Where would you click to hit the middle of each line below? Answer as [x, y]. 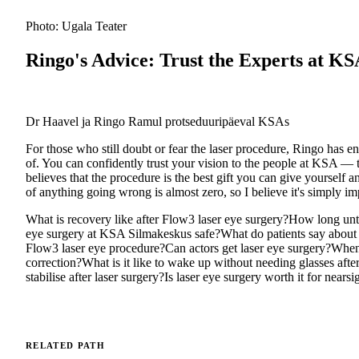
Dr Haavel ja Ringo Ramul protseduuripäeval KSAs [157, 122]
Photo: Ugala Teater [76, 26]
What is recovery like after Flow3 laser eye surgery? [157, 220]
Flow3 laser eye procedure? [95, 248]
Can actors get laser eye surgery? [248, 248]
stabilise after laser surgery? [95, 277]
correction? [54, 263]
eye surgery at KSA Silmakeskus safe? [123, 234]
